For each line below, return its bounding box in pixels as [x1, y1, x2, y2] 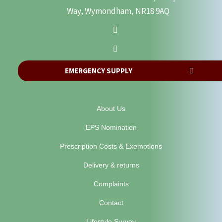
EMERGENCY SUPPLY [64, 66, 132, 76]
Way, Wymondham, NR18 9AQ [66, 5, 169, 17]
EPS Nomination [85, 123, 137, 132]
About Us [97, 105, 125, 113]
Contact [99, 199, 123, 207]
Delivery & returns [83, 161, 139, 169]
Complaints [93, 180, 129, 188]
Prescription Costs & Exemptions [60, 142, 162, 151]
